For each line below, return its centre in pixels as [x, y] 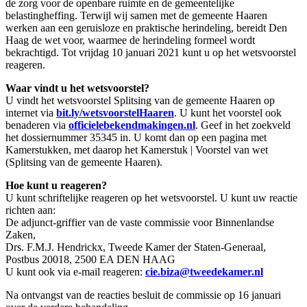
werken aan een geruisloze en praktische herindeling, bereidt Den [146, 27]
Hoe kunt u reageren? [56, 185]
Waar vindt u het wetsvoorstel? [77, 88]
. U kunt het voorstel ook [228, 112]
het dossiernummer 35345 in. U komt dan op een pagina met [136, 137]
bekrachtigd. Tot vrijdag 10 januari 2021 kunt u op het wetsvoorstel [151, 52]
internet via [31, 112]
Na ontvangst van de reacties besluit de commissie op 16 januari [143, 295]
